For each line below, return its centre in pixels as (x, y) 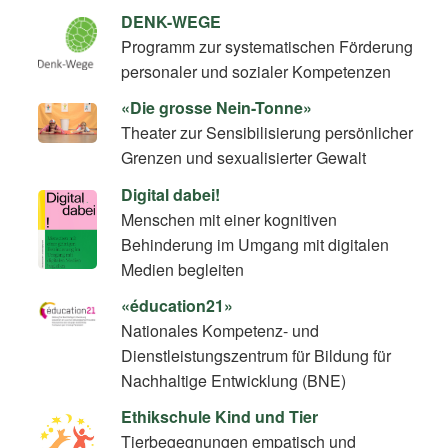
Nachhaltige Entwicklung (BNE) (234, 380)
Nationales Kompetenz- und (220, 330)
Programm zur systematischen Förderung (267, 47)
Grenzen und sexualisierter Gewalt (244, 158)
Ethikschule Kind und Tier (220, 417)
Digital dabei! (171, 194)
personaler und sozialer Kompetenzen (256, 72)
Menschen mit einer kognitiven (229, 219)
